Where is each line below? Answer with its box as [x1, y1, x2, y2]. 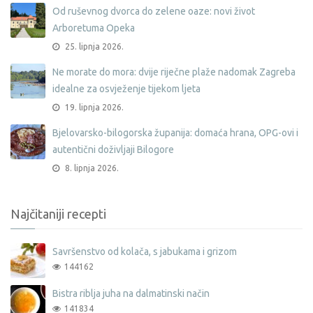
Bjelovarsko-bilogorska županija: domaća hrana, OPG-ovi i [52, 126, 298, 138]
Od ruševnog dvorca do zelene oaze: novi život [52, 5, 255, 17]
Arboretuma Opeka [52, 22, 135, 34]
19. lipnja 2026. [63, 102, 124, 112]
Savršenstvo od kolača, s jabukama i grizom [52, 245, 237, 257]
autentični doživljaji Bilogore [52, 143, 174, 155]
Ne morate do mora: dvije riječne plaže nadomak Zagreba [52, 66, 296, 78]
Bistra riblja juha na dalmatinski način [52, 287, 210, 299]
